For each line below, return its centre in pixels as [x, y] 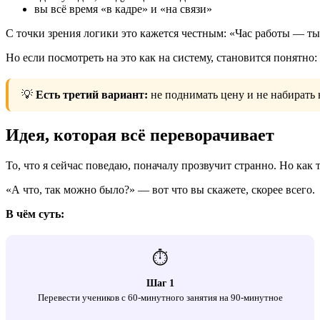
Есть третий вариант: [92, 94]
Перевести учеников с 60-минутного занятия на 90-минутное [160, 297]
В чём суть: [35, 214]
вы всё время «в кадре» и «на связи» [123, 9]
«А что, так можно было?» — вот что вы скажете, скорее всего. [160, 189]
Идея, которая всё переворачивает [140, 135]
